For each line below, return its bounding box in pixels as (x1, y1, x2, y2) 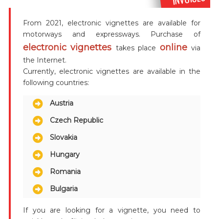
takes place (115, 43, 160, 52)
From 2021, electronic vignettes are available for (22, 18, 201, 27)
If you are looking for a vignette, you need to (22, 205, 201, 215)
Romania (49, 167, 81, 176)
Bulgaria (49, 184, 78, 194)
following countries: (22, 78, 89, 87)
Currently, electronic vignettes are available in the (22, 66, 201, 76)
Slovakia (49, 133, 77, 142)
